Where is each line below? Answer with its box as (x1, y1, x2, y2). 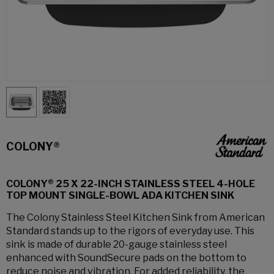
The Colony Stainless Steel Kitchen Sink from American (6, 212, 265, 223)
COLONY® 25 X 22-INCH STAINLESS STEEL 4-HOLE (6, 178, 255, 190)
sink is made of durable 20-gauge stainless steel (6, 239, 227, 250)
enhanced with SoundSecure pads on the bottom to (6, 252, 246, 264)
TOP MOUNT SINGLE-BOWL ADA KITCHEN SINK (6, 190, 234, 201)
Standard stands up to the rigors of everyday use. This (6, 225, 254, 237)
